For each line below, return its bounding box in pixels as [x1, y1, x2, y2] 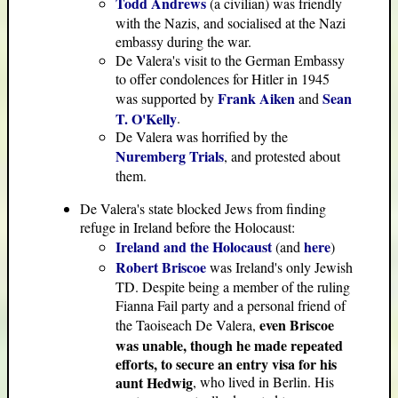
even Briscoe [259, 314, 334, 335]
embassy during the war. [115, 31, 251, 51]
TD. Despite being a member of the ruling [115, 276, 350, 296]
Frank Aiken [218, 87, 295, 108]
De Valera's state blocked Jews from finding [80, 198, 326, 218]
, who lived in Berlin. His [193, 371, 334, 391]
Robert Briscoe [115, 256, 206, 277]
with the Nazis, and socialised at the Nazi [115, 12, 346, 32]
